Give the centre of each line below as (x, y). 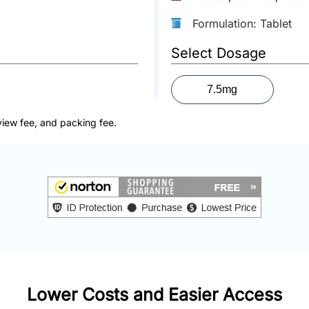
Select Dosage (219, 53)
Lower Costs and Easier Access (154, 294)
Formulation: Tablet (242, 23)
